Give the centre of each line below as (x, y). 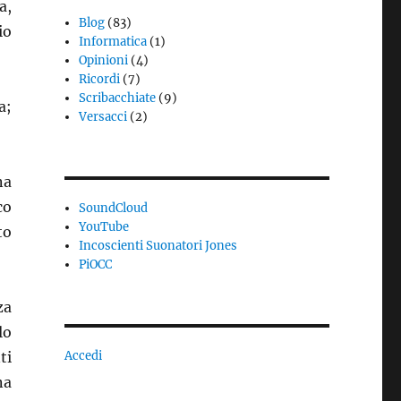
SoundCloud (114, 208)
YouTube (104, 227)
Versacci (103, 117)
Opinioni (104, 60)
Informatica (113, 42)
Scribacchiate (118, 98)
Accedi (83, 356)
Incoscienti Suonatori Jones (158, 246)
